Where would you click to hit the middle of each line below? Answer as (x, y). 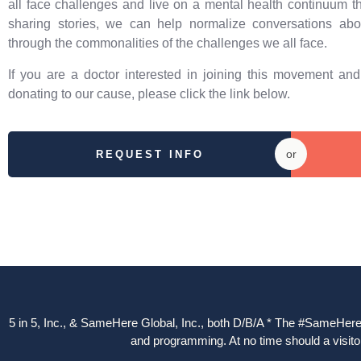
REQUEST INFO (149, 154)
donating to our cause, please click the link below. (149, 93)
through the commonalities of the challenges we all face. (168, 44)
